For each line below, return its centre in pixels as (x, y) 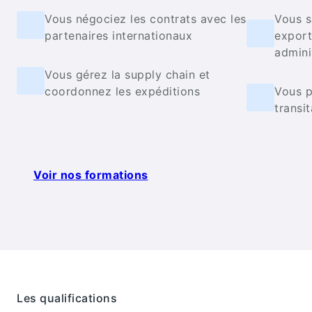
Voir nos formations (91, 174)
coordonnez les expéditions (122, 91)
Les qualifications (67, 298)
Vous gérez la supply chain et (127, 74)
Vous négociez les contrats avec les (146, 18)
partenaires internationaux (118, 35)
